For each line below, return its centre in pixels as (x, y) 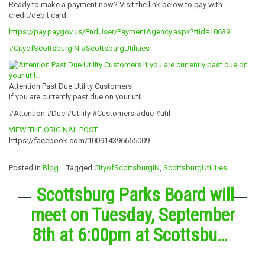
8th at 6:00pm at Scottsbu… (130, 235)
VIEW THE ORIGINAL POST (53, 130)
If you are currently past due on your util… (78, 96)
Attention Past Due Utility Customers (70, 86)
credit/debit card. (38, 15)
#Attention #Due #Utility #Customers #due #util (90, 113)
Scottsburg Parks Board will (135, 195)
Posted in (26, 167)
